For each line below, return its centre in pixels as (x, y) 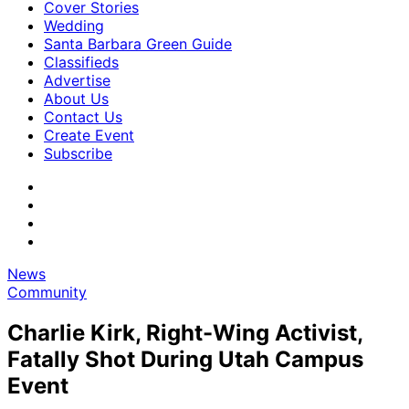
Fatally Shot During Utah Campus (185, 359)
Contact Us (83, 117)
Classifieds (81, 62)
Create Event (89, 135)
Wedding (74, 26)
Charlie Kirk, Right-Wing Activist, (185, 332)
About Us (76, 99)
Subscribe (78, 153)
